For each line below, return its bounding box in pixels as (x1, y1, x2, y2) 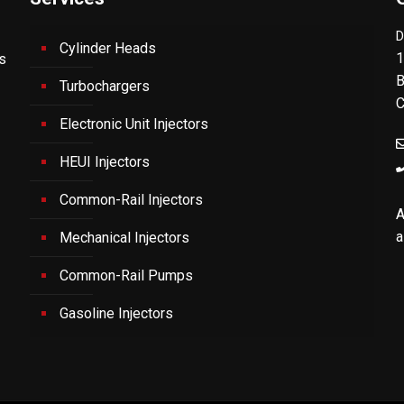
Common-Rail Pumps (59, 267, 193, 284)
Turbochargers (59, 78, 150, 95)
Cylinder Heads (59, 40, 156, 57)
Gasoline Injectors (59, 305, 173, 322)
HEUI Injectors (59, 153, 150, 170)
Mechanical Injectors (59, 229, 189, 246)
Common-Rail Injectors (59, 191, 203, 208)
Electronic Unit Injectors (59, 115, 208, 133)
